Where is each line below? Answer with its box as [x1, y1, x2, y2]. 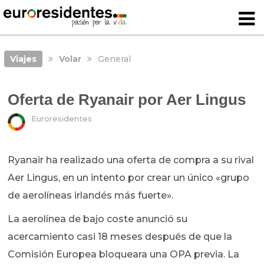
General [97, 54, 131, 64]
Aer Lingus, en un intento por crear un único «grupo [8, 172, 250, 184]
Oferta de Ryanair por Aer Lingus [8, 91, 246, 109]
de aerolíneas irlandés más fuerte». [8, 190, 174, 202]
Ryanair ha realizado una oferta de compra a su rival [8, 154, 255, 166]
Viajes [9, 54, 37, 64]
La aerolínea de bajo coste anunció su [8, 213, 188, 225]
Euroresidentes [31, 114, 93, 124]
